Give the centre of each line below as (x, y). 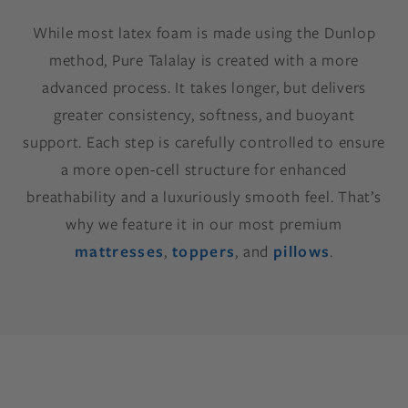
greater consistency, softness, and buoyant (204, 115)
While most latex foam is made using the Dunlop (204, 33)
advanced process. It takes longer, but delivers (204, 87)
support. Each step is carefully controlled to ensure (204, 142)
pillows (301, 251)
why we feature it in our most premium (204, 224)
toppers (204, 251)
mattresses (119, 251)
